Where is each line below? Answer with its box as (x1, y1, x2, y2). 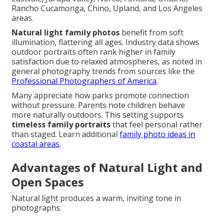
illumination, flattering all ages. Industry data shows (12, 37, 199, 48)
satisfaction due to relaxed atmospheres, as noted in (12, 56, 202, 67)
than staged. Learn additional (12, 129, 120, 140)
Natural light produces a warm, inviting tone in (12, 193, 181, 204)
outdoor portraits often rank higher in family (12, 46, 175, 58)
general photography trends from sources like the (12, 66, 195, 77)
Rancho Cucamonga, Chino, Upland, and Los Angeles (12, 3, 202, 14)
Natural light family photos (12, 27, 120, 38)
